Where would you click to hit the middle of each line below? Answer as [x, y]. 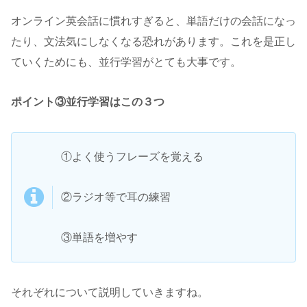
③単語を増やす [99, 237]
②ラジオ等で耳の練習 [116, 197]
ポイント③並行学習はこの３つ [88, 102]
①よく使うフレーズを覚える [132, 157]
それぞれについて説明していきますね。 [110, 292]
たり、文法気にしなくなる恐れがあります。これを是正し [153, 41]
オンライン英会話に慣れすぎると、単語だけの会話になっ [153, 21]
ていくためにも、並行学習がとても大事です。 [126, 62]
